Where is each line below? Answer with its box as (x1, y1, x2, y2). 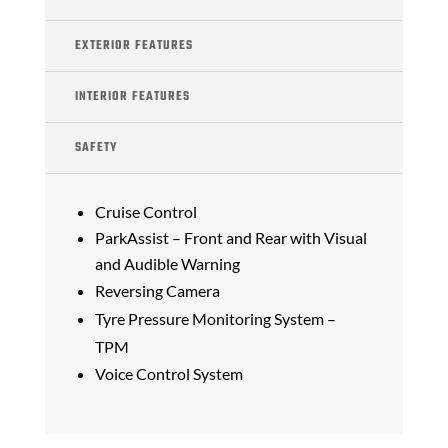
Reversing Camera (94, 280, 220, 300)
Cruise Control (94, 201, 197, 221)
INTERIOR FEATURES (74, 86, 190, 107)
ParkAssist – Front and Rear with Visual (94, 227, 367, 247)
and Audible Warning (94, 253, 240, 273)
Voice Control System (94, 363, 243, 383)
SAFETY (74, 137, 117, 158)
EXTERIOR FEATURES (74, 35, 193, 56)
